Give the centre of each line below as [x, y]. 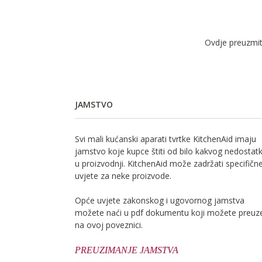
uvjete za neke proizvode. [123, 175]
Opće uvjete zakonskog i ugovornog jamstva [160, 200]
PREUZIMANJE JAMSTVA [127, 250]
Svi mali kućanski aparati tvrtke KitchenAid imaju [166, 139]
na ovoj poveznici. [109, 225]
